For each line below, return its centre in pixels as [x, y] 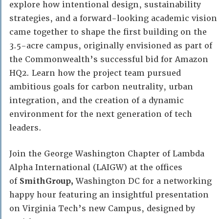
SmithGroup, [48, 181]
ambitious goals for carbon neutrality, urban [101, 87]
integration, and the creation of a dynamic [97, 100]
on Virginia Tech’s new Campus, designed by [102, 208]
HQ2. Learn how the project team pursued [95, 73]
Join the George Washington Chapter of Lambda [107, 154]
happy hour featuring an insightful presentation [109, 195]
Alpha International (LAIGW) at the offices [96, 167]
